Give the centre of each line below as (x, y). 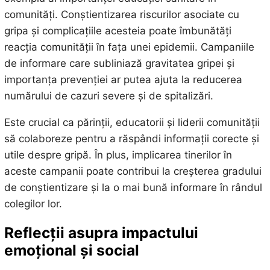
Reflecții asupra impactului (101, 232)
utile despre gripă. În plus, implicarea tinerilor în (118, 155)
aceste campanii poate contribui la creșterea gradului (133, 171)
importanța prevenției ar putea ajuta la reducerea (123, 79)
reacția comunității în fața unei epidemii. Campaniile (129, 47)
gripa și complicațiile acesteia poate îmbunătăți (118, 30)
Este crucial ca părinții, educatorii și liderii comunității (132, 122)
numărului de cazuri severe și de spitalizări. (108, 96)
